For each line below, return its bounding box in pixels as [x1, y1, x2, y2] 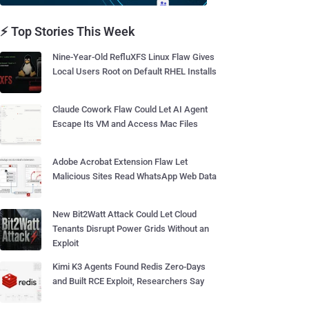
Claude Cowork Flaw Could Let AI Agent [52, 104, 208, 114]
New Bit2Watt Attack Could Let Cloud [52, 209, 197, 219]
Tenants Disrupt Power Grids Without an [52, 223, 209, 234]
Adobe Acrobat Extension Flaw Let [52, 157, 188, 167]
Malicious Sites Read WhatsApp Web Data [52, 171, 217, 181]
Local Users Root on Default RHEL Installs [52, 66, 217, 77]
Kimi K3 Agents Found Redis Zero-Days [52, 261, 206, 272]
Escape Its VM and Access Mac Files [52, 119, 198, 129]
